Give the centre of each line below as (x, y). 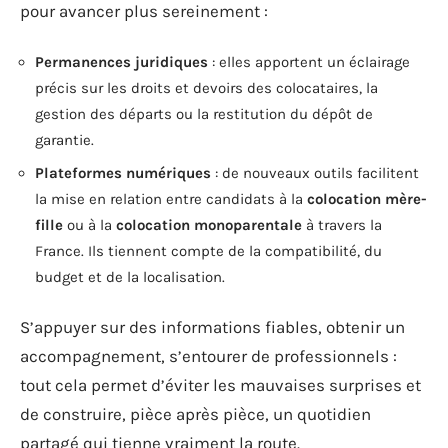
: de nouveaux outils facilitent (315, 173)
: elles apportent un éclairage (309, 61)
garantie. (64, 139)
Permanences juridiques (121, 61)
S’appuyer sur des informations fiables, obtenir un (212, 326)
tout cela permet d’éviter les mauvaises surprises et (220, 384)
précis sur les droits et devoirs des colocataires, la (206, 87)
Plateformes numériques (123, 173)
